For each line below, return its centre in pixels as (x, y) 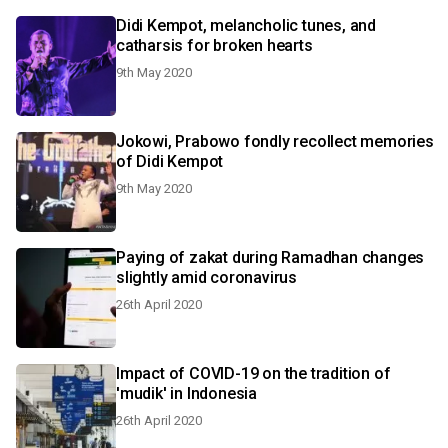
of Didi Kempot (170, 161)
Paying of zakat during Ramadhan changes (270, 257)
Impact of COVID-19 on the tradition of (253, 373)
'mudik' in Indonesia (186, 393)
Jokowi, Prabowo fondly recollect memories (275, 141)
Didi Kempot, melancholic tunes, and (246, 25)
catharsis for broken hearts (214, 45)
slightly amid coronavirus (206, 277)
